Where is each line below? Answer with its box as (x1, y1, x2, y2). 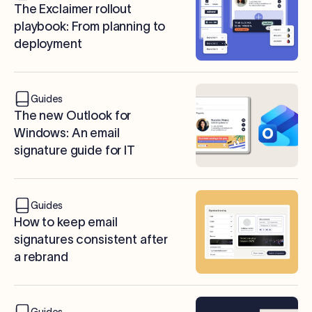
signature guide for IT (14, 143, 135, 158)
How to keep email (14, 215, 118, 230)
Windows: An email (14, 126, 120, 141)
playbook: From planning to (14, 19, 166, 34)
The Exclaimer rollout (14, 2, 132, 17)
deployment (14, 37, 82, 52)
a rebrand (14, 250, 68, 265)
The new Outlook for (14, 109, 132, 123)
